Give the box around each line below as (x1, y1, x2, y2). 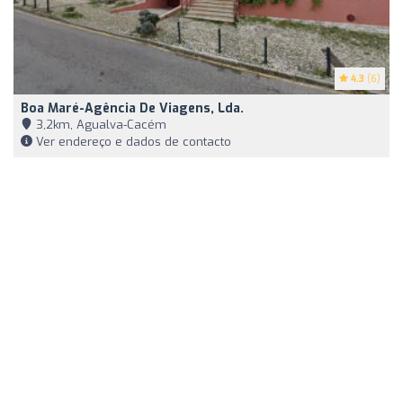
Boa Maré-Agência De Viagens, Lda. (21, 99, 244, 117)
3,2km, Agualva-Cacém (32, 116, 166, 132)
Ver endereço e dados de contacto (32, 133, 231, 149)
